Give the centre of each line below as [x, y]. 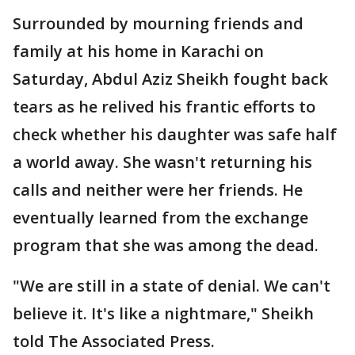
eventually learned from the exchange [160, 218]
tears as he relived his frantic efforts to [164, 107]
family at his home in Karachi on [138, 51]
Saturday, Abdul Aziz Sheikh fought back [170, 79]
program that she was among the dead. [166, 245]
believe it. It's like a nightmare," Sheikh [163, 313]
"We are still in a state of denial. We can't [172, 286]
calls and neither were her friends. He [158, 190]
